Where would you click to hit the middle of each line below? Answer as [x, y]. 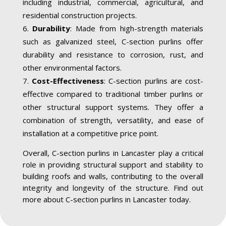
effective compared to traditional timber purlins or [113, 94]
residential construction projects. [79, 15]
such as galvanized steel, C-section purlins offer [113, 41]
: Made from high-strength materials [137, 28]
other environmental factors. [72, 67]
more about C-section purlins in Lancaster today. [106, 199]
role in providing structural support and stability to [113, 164]
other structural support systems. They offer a [113, 107]
